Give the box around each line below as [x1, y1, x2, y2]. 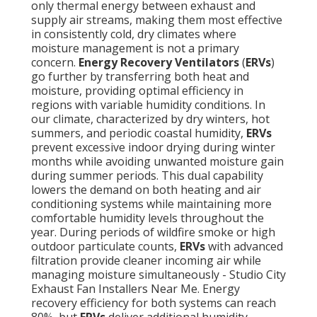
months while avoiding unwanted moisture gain [31, 154, 284, 170]
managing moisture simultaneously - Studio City [31, 267, 286, 283]
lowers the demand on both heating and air [31, 182, 261, 198]
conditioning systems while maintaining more [31, 196, 272, 212]
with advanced [205, 238, 283, 255]
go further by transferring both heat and [31, 69, 249, 85]
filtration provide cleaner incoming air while [31, 253, 261, 269]
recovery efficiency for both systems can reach [31, 295, 276, 311]
